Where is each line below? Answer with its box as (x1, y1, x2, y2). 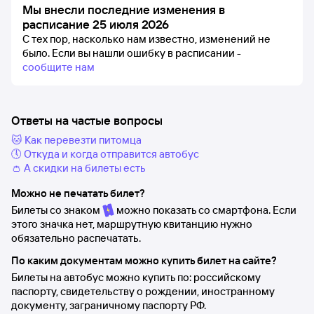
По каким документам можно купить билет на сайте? (11, 254, 277, 267)
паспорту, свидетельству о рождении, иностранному (11, 285, 275, 298)
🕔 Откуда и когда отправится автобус (11, 147, 199, 161)
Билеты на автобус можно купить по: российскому (11, 271, 261, 284)
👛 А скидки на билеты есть (11, 161, 146, 175)
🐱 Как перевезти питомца (11, 133, 142, 146)
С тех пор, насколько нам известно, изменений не (22, 32, 271, 46)
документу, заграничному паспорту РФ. (11, 299, 206, 312)
